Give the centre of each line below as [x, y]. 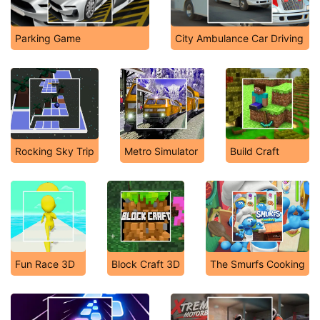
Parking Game [48, 38]
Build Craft [254, 151]
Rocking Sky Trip [55, 151]
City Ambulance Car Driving [239, 38]
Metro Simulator [161, 151]
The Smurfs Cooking [257, 264]
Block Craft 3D [146, 264]
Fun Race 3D [45, 264]
